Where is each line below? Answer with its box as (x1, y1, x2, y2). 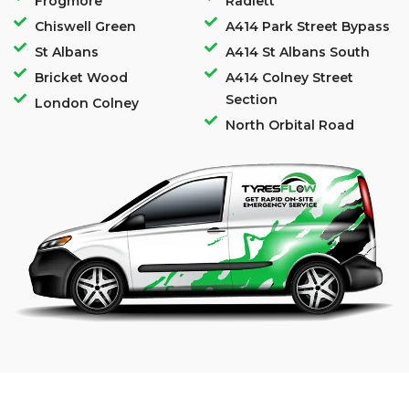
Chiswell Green (34, 18, 136, 35)
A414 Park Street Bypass (225, 18, 390, 35)
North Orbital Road (225, 117, 354, 133)
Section (225, 91, 278, 108)
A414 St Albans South (225, 44, 370, 60)
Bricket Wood (34, 69, 128, 86)
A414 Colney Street (225, 69, 353, 86)
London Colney (34, 95, 139, 111)
